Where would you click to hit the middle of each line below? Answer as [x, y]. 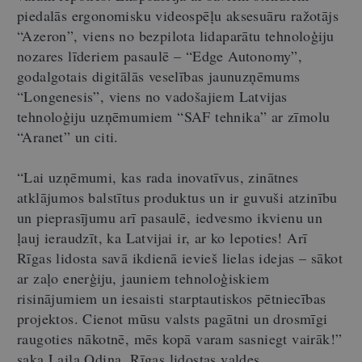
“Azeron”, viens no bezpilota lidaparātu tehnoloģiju [176, 35]
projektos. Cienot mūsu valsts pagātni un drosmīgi [173, 318]
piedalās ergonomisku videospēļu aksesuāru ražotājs [178, 15]
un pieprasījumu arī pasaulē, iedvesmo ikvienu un [170, 217]
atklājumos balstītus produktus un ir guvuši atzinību [177, 197]
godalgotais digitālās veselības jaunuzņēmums [159, 76]
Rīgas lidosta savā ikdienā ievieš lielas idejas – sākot [180, 257]
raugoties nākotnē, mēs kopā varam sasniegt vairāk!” [180, 338]
